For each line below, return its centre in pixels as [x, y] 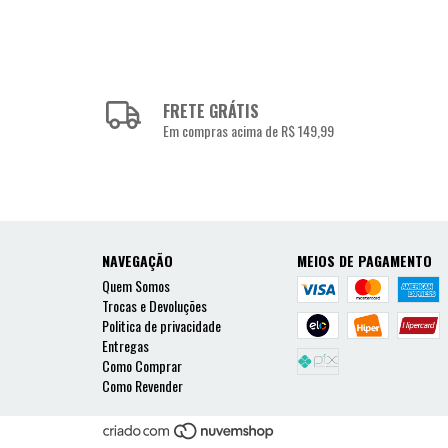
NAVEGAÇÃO [137, 261]
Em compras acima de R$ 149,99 [249, 131]
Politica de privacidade [161, 326]
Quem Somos [136, 286]
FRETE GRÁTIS [211, 111]
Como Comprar [142, 366]
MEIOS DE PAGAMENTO [364, 261]
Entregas [125, 346]
